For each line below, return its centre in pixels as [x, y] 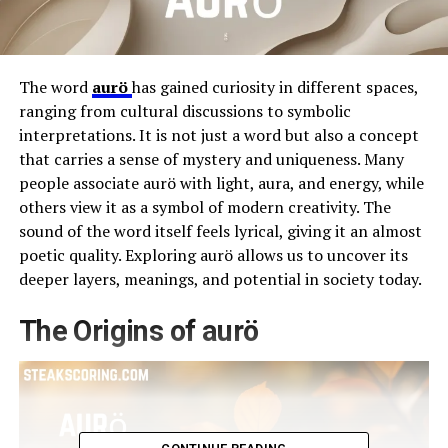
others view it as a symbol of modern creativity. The [204, 206]
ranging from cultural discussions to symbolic [184, 110]
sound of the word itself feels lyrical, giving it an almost [220, 230]
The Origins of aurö [138, 330]
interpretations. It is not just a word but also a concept [218, 134]
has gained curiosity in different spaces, [274, 86]
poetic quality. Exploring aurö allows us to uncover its [213, 254]
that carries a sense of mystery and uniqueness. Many [211, 158]
